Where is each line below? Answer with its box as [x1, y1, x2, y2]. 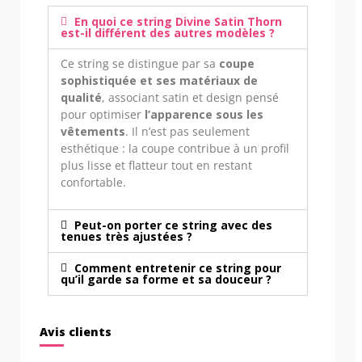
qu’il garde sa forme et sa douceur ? [61, 271, 271, 287]
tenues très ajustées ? [61, 228, 192, 244]
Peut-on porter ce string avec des [74, 217, 272, 233]
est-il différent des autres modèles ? [61, 24, 275, 40]
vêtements [61, 123, 125, 139]
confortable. [61, 174, 126, 190]
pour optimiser [61, 106, 145, 122]
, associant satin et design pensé [102, 89, 279, 105]
